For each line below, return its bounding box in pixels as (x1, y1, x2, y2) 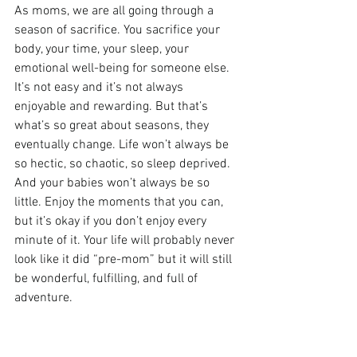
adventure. (14, 289, 73, 306)
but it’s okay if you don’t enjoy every (14, 213, 210, 229)
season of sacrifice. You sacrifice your (14, 22, 223, 38)
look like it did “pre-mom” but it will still (14, 251, 235, 268)
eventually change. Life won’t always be (14, 136, 232, 153)
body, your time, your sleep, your (14, 41, 192, 57)
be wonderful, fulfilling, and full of (14, 270, 201, 287)
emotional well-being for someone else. (14, 60, 233, 76)
